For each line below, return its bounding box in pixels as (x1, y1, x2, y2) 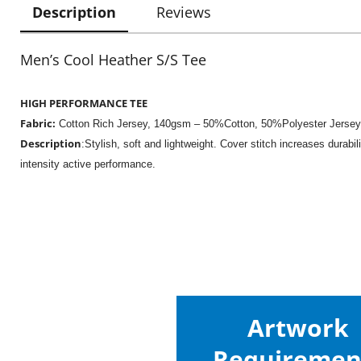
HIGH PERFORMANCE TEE (20, 96, 147, 110)
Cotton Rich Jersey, (56, 118, 154, 130)
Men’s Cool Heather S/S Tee (20, 50, 206, 69)
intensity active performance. (20, 158, 156, 170)
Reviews (156, 2, 211, 22)
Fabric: (20, 116, 56, 131)
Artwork (247, 311, 350, 344)
